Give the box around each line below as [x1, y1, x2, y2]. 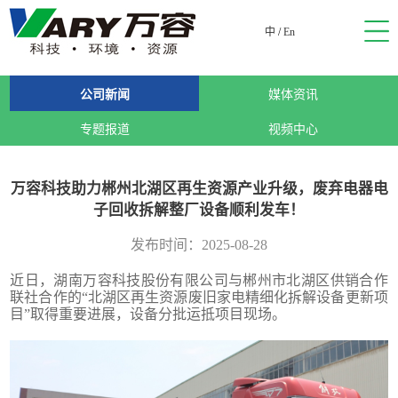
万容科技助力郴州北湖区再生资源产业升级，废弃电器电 [10, 180, 388, 198]
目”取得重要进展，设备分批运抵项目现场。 [10, 306, 287, 322]
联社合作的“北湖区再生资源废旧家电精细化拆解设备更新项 [10, 290, 388, 306]
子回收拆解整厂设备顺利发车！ [93, 202, 305, 219]
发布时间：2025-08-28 [131, 237, 267, 253]
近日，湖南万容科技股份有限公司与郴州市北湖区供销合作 [10, 273, 388, 289]
